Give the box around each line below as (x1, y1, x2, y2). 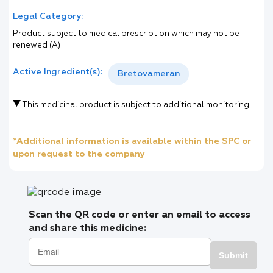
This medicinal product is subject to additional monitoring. (21, 101, 251, 109)
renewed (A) (13, 41, 60, 49)
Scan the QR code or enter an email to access (29, 210, 250, 220)
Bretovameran (118, 69, 180, 78)
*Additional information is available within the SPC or (13, 137, 251, 146)
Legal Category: (13, 12, 83, 21)
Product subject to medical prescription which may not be (13, 30, 239, 38)
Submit (219, 250, 248, 260)
